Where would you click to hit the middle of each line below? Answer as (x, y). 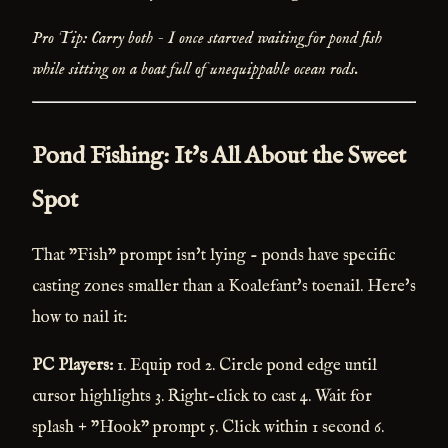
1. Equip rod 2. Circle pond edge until (245, 365)
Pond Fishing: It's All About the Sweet (219, 157)
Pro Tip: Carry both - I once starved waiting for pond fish (207, 39)
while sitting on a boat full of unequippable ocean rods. (195, 70)
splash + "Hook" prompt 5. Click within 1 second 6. (208, 427)
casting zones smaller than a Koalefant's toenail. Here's (224, 287)
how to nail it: (79, 318)
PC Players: (72, 365)
